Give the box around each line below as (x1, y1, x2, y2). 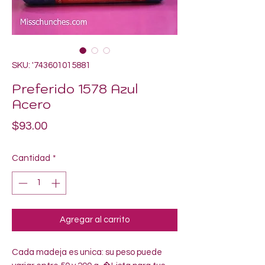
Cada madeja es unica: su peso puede (12, 247, 162, 257)
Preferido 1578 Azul (12, 80, 138, 97)
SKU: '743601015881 (12, 61, 91, 70)
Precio (47, 119, 82, 131)
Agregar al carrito (60, 215, 130, 224)
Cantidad (12, 154, 50, 163)
